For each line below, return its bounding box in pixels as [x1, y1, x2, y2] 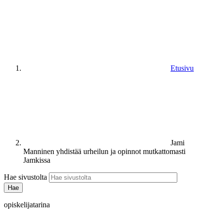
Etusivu [170, 63, 194, 72]
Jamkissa [23, 155, 50, 164]
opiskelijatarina [4, 200, 50, 209]
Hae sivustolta [4, 172, 47, 181]
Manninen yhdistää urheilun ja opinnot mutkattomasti [23, 147, 186, 155]
